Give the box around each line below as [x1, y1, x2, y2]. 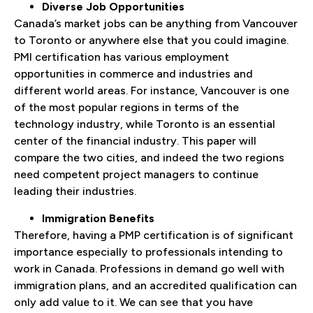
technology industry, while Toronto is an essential [14, 117, 275, 131]
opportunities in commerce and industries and [14, 67, 253, 81]
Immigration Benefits [42, 211, 154, 225]
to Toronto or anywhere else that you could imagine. [14, 34, 289, 48]
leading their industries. [14, 184, 136, 198]
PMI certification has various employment [14, 50, 229, 64]
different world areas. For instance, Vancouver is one [14, 84, 289, 98]
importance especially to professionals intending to [14, 245, 283, 259]
